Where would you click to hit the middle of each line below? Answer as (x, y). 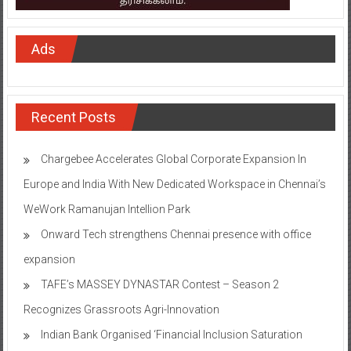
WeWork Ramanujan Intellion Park (107, 209)
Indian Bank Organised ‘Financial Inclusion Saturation (171, 334)
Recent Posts (73, 117)
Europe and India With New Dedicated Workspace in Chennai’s (174, 184)
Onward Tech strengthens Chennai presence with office (175, 234)
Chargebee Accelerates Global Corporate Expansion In (173, 159)
